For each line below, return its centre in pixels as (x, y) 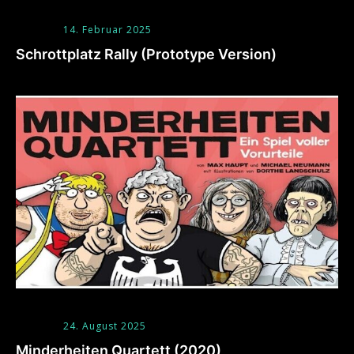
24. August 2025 (105, 326)
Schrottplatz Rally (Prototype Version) (146, 54)
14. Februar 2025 (107, 29)
